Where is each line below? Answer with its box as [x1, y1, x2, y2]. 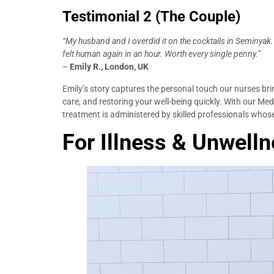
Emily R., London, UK [70, 62, 149, 72]
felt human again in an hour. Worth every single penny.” [62, 49, 261, 59]
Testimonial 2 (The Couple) [62, 8, 240, 26]
